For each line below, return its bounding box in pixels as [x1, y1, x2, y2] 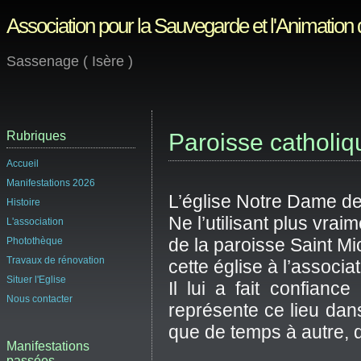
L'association [6, 216, 64, 228]
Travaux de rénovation [6, 255, 105, 267]
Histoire [6, 197, 40, 209]
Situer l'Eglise [6, 274, 66, 286]
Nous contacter [6, 293, 73, 305]
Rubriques [6, 129, 66, 143]
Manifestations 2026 [6, 177, 95, 189]
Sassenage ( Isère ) [6, 52, 133, 69]
